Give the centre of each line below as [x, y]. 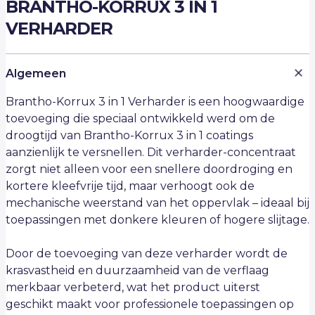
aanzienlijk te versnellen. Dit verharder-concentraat [151, 153]
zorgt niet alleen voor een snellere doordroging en [149, 169]
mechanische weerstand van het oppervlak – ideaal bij [157, 203]
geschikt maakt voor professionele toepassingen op [150, 304]
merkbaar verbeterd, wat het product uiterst [133, 288]
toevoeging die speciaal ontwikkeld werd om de [140, 119]
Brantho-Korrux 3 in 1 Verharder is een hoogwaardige [155, 102]
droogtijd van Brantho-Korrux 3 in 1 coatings [129, 136]
